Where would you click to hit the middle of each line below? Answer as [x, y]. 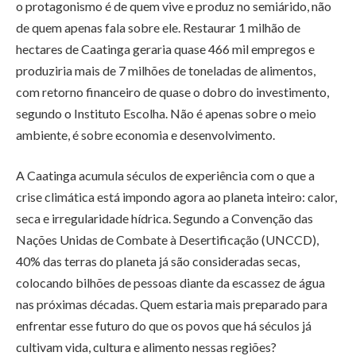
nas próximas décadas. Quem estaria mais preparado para [172, 304]
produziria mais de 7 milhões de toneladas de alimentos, [166, 70]
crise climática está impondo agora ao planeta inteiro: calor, [176, 197]
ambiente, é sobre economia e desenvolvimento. [145, 134]
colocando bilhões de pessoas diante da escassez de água [170, 283]
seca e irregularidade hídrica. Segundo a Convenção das [164, 219]
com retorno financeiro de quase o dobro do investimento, [172, 91]
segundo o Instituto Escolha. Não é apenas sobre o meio [166, 113]
